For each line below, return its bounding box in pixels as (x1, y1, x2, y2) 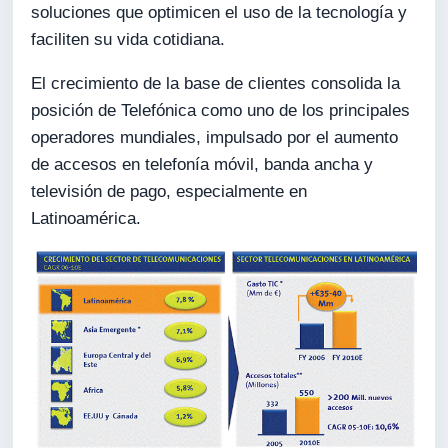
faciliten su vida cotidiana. (31, 30, 226, 50)
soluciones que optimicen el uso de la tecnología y (31, 3, 408, 23)
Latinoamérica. (31, 209, 142, 229)
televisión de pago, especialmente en (31, 182, 308, 202)
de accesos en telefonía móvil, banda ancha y (31, 155, 374, 175)
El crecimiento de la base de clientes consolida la (31, 74, 401, 94)
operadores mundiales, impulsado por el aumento (31, 128, 399, 148)
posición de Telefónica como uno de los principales (31, 101, 411, 121)
